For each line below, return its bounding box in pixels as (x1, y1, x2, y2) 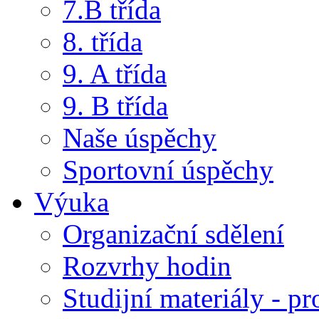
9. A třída (63, 58, 167, 90)
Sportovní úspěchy (63, 155, 273, 186)
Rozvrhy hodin (63, 251, 231, 282)
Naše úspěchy (63, 122, 216, 154)
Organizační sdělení (63, 219, 284, 250)
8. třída (63, 26, 142, 58)
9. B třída (63, 90, 168, 122)
